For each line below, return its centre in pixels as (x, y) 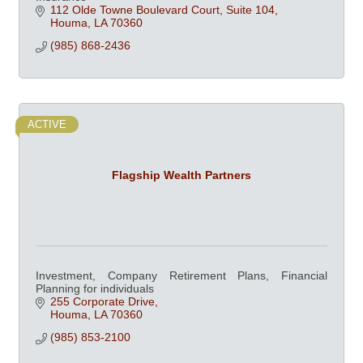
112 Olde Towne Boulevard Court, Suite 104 (162, 10)
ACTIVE (47, 125)
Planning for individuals (95, 289)
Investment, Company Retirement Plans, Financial (181, 276)
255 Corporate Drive (102, 302)
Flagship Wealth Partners (181, 175)
